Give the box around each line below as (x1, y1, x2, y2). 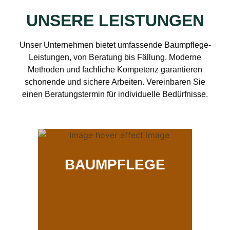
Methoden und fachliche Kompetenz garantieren (28, 65, 202, 74)
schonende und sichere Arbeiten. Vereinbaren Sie (25, 78, 205, 87)
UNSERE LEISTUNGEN (26, 11, 204, 30)
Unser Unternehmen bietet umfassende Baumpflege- (19, 41, 211, 50)
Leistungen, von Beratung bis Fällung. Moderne (29, 53, 201, 62)
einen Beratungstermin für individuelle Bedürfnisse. (22, 90, 208, 99)
